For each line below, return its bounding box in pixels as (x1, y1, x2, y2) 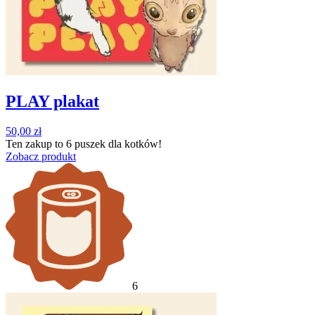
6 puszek (66, 138, 105, 150)
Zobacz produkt (6, 150, 76, 163)
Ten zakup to (6, 138, 66, 150)
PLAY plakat (6, 92, 99, 111)
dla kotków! (105, 138, 162, 150)
